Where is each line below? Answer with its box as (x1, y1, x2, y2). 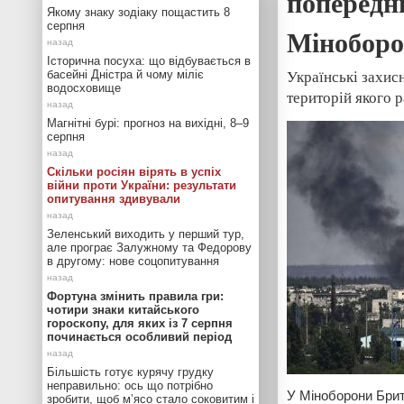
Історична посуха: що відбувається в (47, 54, 251, 68)
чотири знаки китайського (47, 303, 199, 317)
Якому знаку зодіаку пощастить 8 (47, 5, 230, 19)
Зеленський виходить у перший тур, (47, 227, 244, 241)
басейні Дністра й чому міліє (47, 68, 204, 81)
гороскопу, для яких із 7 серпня (47, 317, 233, 330)
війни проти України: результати (47, 179, 236, 192)
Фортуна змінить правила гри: (47, 289, 224, 303)
